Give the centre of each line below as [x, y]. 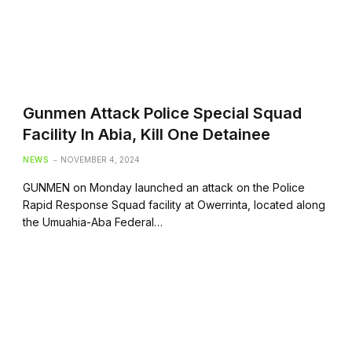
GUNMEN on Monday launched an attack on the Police [164, 187]
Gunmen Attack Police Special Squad [163, 113]
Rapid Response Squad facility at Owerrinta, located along [174, 204]
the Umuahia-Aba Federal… [93, 222]
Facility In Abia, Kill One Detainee [147, 134]
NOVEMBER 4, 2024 [101, 159]
